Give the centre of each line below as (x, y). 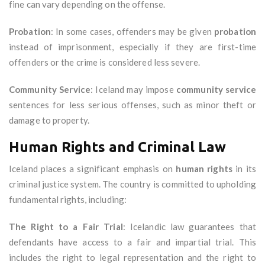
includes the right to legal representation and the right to (132, 258)
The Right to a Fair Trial (66, 227)
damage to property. (49, 120)
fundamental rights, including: (68, 200)
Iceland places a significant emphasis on (93, 169)
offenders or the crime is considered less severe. (104, 62)
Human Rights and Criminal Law (117, 147)
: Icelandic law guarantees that (189, 227)
